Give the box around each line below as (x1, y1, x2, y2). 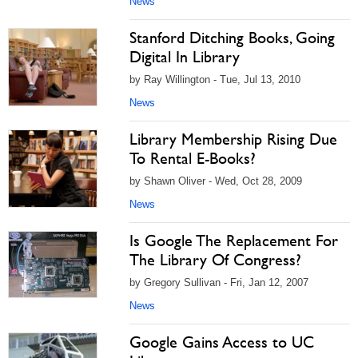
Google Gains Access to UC (129, 332, 314, 352)
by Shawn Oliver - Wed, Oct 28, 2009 (129, 175, 302, 187)
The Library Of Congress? (129, 250, 301, 269)
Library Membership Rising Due (129, 129, 337, 149)
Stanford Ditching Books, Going (129, 28, 335, 47)
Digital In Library (129, 47, 240, 66)
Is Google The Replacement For (129, 231, 338, 250)
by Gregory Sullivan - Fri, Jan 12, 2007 (129, 276, 308, 288)
